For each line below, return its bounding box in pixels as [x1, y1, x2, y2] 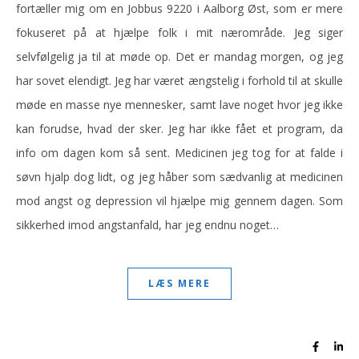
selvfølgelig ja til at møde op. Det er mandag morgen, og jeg [16, 49, 343, 64]
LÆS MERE [148, 276, 211, 290]
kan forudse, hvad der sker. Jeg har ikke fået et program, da [16, 121, 343, 136]
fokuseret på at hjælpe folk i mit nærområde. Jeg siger [16, 25, 343, 40]
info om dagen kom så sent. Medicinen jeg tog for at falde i [16, 145, 343, 160]
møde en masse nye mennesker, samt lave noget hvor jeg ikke [16, 97, 343, 112]
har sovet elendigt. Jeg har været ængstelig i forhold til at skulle [16, 73, 343, 88]
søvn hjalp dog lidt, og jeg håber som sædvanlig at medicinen [16, 169, 343, 184]
